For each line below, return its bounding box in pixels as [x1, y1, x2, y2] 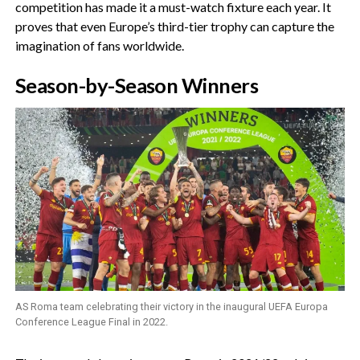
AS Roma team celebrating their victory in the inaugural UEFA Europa [14, 301, 328, 313]
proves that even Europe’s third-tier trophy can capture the [14, 18, 334, 34]
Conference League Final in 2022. [14, 316, 168, 329]
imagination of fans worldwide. [14, 38, 184, 53]
